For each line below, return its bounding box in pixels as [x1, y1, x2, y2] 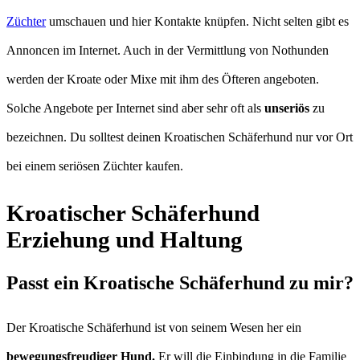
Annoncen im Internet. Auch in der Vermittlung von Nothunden [6, 43, 329, 57]
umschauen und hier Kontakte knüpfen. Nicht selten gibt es [46, 14, 349, 28]
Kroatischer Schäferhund [6, 199, 260, 226]
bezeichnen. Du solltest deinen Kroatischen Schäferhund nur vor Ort [6, 129, 353, 144]
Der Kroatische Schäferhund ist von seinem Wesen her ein [6, 320, 301, 334]
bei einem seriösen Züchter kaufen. [6, 158, 183, 173]
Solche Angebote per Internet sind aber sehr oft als [6, 100, 264, 115]
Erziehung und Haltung [6, 226, 243, 252]
